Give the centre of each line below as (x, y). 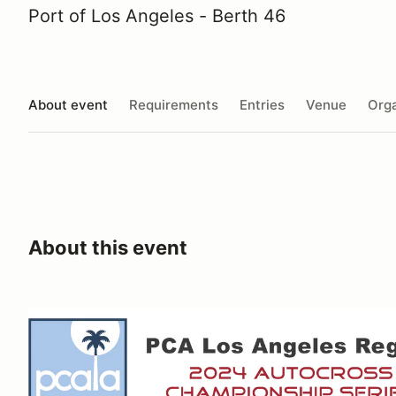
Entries (262, 104)
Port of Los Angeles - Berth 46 (157, 16)
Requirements (174, 104)
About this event (108, 247)
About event (68, 104)
